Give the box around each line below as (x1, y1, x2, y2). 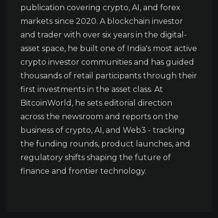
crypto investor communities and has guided (20, 57, 194, 67)
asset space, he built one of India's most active (20, 44, 197, 54)
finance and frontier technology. (20, 166, 146, 176)
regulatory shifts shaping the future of (20, 153, 171, 163)
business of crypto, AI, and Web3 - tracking (20, 126, 185, 135)
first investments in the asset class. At (20, 85, 163, 94)
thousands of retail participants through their (20, 71, 197, 81)
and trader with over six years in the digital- (20, 30, 187, 40)
